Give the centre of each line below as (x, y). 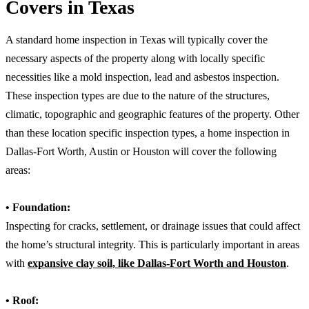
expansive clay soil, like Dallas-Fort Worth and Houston (157, 263)
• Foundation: (38, 208)
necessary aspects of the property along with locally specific (135, 59)
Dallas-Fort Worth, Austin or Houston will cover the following (141, 152)
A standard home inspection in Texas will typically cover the (137, 40)
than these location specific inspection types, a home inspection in (148, 133)
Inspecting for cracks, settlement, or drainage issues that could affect (153, 226)
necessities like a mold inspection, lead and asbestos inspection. (142, 77)
